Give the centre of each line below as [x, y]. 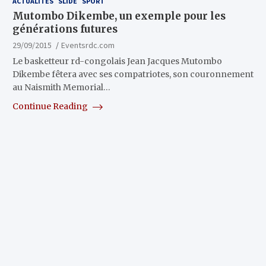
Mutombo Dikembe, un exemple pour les [119, 16]
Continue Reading [51, 107]
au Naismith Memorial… [61, 88]
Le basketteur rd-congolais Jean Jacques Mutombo [117, 61]
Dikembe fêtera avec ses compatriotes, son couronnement [133, 75]
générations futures [65, 29]
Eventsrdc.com [88, 45]
